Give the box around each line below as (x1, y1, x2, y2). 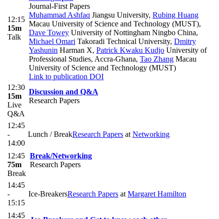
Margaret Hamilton (128, 189, 186, 198)
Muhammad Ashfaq (29, 10, 90, 19)
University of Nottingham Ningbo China (69, 28, 196, 37)
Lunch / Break (28, 130, 72, 138)
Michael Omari (29, 37, 75, 45)
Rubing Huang (153, 10, 198, 19)
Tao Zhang (140, 54, 174, 63)
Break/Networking (30, 151, 92, 160)
